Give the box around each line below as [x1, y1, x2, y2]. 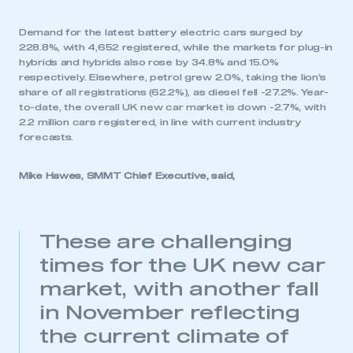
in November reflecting [39, 304, 300, 323]
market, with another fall [39, 281, 319, 299]
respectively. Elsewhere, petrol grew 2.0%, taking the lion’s [19, 73, 327, 82]
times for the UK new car [39, 257, 325, 276]
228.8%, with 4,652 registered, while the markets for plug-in [19, 43, 333, 52]
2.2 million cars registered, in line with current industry [19, 118, 301, 127]
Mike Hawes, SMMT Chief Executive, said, [19, 172, 236, 180]
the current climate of [39, 328, 289, 347]
